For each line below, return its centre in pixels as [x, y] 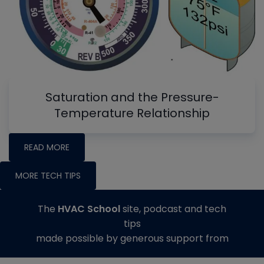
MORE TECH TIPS [48, 175]
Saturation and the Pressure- [132, 97]
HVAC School [89, 209]
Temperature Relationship [132, 113]
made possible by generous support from [132, 238]
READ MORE [47, 147]
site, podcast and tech [173, 209]
